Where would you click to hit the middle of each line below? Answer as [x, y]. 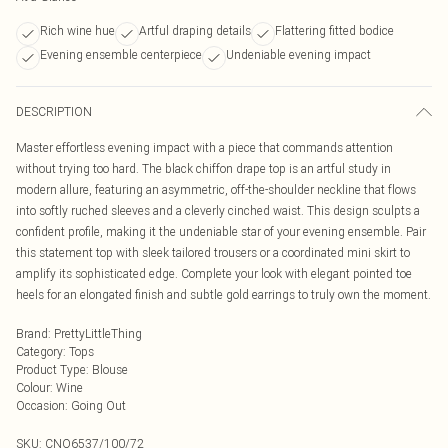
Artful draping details [195, 30]
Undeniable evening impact [298, 54]
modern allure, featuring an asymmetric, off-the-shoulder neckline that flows [216, 189]
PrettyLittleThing [98, 333]
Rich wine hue [77, 30]
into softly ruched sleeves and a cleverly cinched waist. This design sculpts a [218, 210]
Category [39, 351]
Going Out [98, 405]
